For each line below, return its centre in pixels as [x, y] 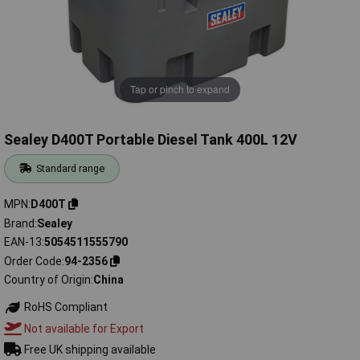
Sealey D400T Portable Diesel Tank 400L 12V [151, 140]
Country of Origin [47, 280]
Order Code [33, 261]
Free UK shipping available [88, 349]
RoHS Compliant [64, 307]
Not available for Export [82, 328]
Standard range [71, 169]
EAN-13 [23, 242]
